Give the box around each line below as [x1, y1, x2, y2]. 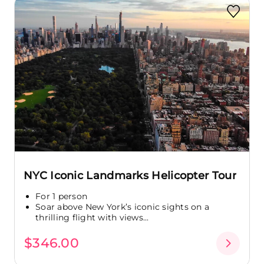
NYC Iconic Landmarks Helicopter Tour [24, 169, 236, 182]
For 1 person [35, 191, 87, 202]
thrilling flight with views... [35, 212, 149, 223]
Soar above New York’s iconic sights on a [35, 202, 209, 212]
